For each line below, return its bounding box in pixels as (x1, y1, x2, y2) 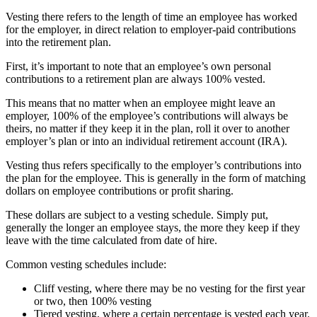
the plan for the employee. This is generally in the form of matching (6, 171, 306, 184)
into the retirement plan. (6, 35, 111, 48)
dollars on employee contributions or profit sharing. (6, 184, 234, 197)
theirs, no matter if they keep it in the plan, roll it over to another (6, 122, 289, 134)
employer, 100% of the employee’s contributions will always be (6, 109, 288, 122)
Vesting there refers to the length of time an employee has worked (6, 10, 297, 23)
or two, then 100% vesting (34, 294, 151, 307)
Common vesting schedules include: (6, 258, 166, 270)
